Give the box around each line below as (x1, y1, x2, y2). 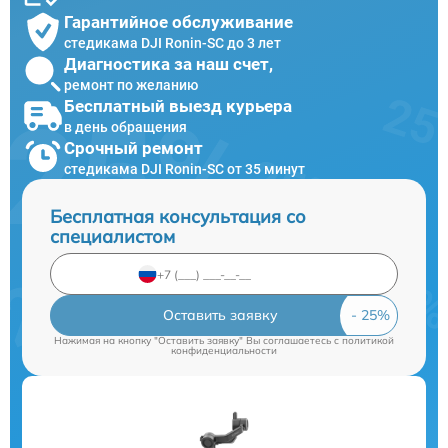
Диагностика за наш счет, (64, 53, 273, 74)
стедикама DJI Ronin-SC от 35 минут (64, 160, 305, 177)
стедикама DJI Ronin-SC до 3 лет (64, 34, 281, 51)
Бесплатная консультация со (50, 205, 306, 228)
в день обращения (64, 118, 187, 135)
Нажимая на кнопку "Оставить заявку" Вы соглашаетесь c (54, 334, 342, 347)
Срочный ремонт (64, 137, 203, 158)
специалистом (50, 225, 175, 248)
